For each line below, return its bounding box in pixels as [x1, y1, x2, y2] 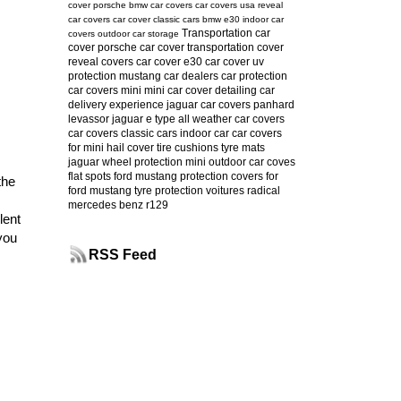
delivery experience [67, 98, 164, 111]
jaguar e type [111, 112, 175, 125]
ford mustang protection [113, 169, 228, 183]
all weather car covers [177, 112, 285, 125]
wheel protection [101, 155, 183, 168]
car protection [220, 69, 287, 82]
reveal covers [67, 55, 133, 68]
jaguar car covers [166, 98, 251, 111]
